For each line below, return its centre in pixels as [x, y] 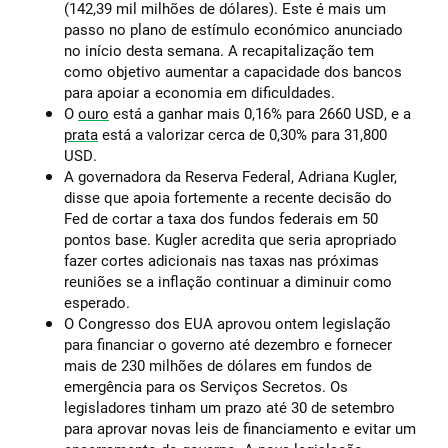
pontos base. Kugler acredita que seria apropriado [230, 240]
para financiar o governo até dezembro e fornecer [228, 345]
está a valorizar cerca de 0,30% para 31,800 [242, 135]
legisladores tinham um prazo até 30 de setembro [229, 408]
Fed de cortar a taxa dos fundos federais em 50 [221, 219]
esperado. [97, 303]
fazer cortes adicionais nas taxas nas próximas [221, 261]
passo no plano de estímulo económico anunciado [233, 30]
